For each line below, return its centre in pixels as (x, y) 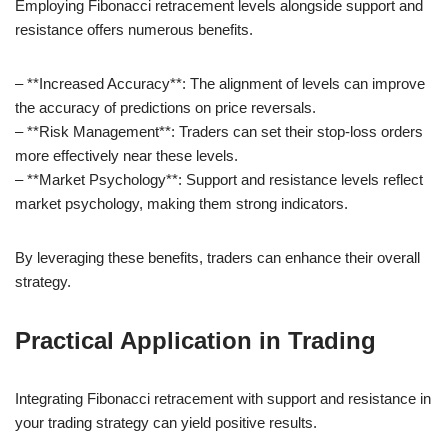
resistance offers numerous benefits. (134, 29)
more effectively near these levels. (126, 155)
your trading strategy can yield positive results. (166, 422)
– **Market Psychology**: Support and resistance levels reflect (219, 179)
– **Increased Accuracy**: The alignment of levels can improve (220, 83)
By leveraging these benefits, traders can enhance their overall (217, 257)
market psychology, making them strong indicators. (181, 203)
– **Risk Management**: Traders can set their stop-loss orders (219, 131)
